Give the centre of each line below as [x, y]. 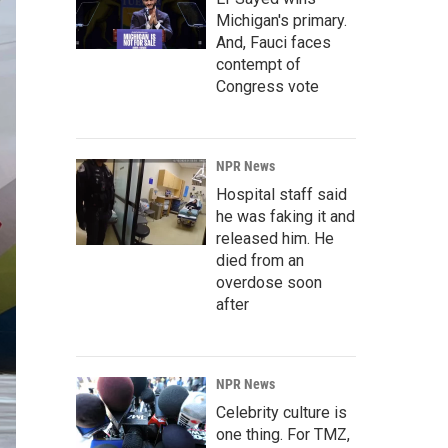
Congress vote [267, 87]
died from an [260, 261]
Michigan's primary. [281, 21]
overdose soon [269, 283]
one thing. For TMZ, [283, 435]
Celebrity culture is [281, 413]
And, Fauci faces [273, 43]
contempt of [258, 65]
